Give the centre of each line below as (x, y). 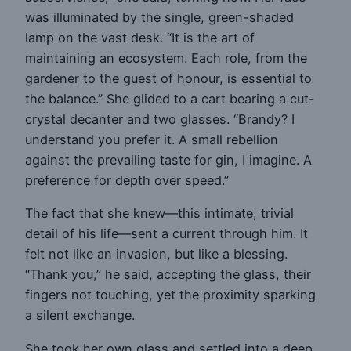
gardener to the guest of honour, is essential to (168, 79)
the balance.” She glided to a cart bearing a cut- (170, 99)
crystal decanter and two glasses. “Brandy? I (160, 119)
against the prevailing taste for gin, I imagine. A (168, 160)
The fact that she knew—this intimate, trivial (159, 213)
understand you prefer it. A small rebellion (152, 140)
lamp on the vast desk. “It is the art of (140, 38)
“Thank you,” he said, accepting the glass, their (168, 275)
